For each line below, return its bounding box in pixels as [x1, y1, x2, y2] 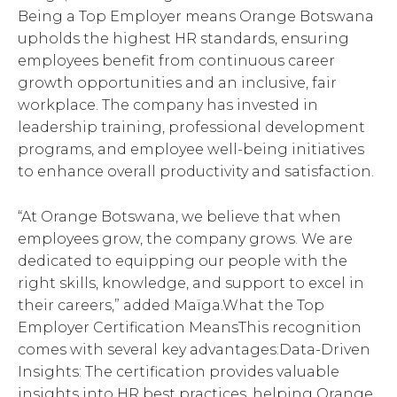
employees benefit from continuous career [18, 51, 335, 69]
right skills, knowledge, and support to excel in [18, 274, 364, 292]
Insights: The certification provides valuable [18, 362, 339, 380]
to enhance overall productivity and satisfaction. [18, 162, 374, 180]
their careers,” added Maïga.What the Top [18, 296, 324, 314]
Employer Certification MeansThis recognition [18, 318, 362, 336]
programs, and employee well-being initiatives [18, 140, 364, 158]
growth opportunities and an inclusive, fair [18, 74, 337, 91]
